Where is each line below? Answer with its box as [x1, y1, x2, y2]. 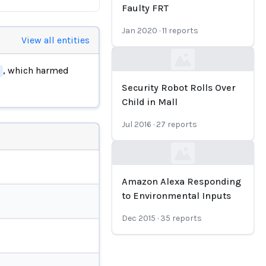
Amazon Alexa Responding [122, 176, 241, 187]
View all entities [21, 34, 90, 46]
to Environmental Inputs [122, 190, 231, 201]
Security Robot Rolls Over [122, 82, 236, 93]
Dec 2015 [122, 213, 156, 223]
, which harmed [2, 64, 69, 76]
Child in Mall [122, 96, 178, 107]
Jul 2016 [122, 119, 151, 129]
